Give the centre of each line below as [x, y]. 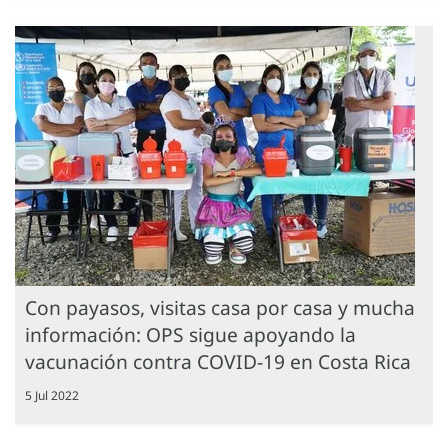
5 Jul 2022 [52, 395]
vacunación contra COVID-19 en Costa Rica [218, 361]
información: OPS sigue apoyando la [190, 334]
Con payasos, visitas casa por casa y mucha [220, 307]
